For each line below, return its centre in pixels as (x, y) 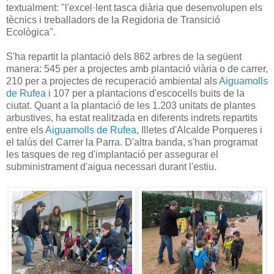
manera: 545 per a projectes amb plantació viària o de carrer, (137, 68)
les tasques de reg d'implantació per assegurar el (112, 154)
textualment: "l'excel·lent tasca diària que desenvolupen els (134, 7)
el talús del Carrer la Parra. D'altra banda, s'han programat (132, 142)
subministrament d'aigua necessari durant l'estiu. (111, 166)
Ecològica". (31, 32)
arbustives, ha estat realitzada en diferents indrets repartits (132, 117)
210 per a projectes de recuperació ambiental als (113, 81)
